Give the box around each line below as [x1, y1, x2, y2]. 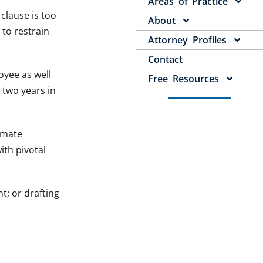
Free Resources [148, 72, 219, 86]
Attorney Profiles [148, 33, 227, 47]
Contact [148, 53, 183, 66]
